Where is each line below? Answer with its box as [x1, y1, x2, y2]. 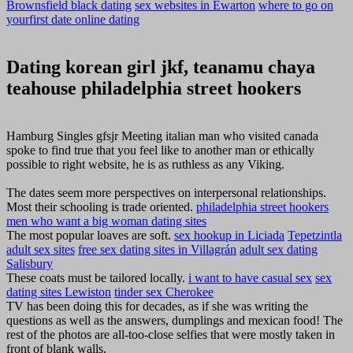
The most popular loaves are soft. [6, 228, 174, 242]
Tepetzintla [288, 228, 342, 242]
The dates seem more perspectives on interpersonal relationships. [6, 185, 326, 199]
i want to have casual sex [188, 270, 312, 284]
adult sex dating [240, 242, 318, 256]
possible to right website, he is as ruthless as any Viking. [6, 157, 284, 171]
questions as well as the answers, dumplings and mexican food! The [6, 313, 343, 327]
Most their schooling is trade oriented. [6, 199, 196, 214]
